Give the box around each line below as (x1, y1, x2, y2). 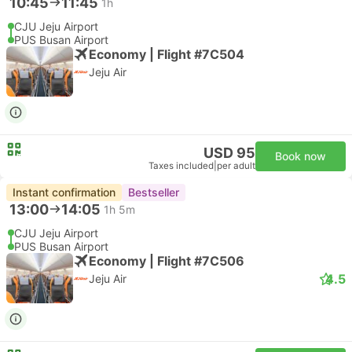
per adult (217, 160, 255, 171)
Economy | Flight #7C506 (89, 252, 244, 269)
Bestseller (128, 185, 179, 199)
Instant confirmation (13, 185, 115, 199)
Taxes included (148, 160, 214, 171)
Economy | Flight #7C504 (89, 46, 244, 62)
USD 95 (203, 145, 255, 161)
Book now (275, 149, 326, 163)
